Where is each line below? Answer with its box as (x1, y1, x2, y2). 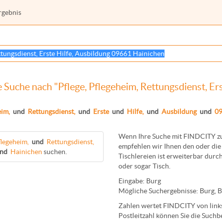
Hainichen (10, 148, 42, 156)
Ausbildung (162, 108, 197, 115)
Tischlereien (118, 152, 156, 160)
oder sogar (118, 162, 153, 170)
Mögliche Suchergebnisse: (118, 187, 200, 195)
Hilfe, (127, 108, 144, 115)
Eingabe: (118, 177, 146, 185)
